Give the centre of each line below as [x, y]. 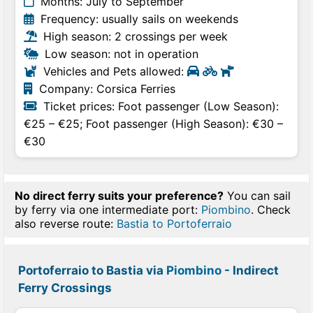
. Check [271, 210]
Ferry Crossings [65, 288]
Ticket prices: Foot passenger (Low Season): [159, 106]
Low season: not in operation [120, 54]
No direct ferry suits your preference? [119, 196]
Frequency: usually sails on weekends [138, 19]
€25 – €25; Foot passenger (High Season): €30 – [153, 124]
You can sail [257, 196]
